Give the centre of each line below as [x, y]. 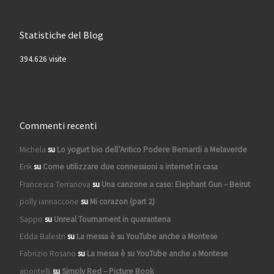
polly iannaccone [49, 202]
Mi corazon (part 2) [122, 202]
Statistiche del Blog [61, 35]
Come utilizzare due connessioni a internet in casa [130, 167]
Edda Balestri [42, 236]
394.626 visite [43, 59]
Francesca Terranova [55, 184]
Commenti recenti [58, 125]
